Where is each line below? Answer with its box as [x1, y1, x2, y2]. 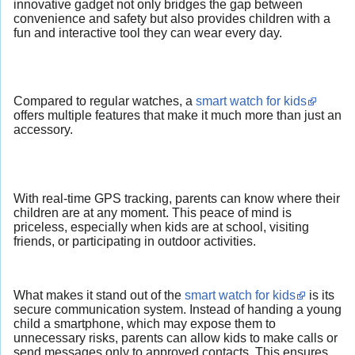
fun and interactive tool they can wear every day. [13, 25, 282, 40]
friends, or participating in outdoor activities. [13, 234, 256, 248]
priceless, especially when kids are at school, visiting [13, 219, 309, 234]
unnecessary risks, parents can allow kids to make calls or [13, 331, 338, 345]
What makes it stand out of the [13, 288, 185, 303]
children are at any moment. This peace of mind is [13, 205, 292, 219]
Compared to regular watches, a [13, 94, 196, 109]
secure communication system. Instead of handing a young [13, 303, 342, 317]
